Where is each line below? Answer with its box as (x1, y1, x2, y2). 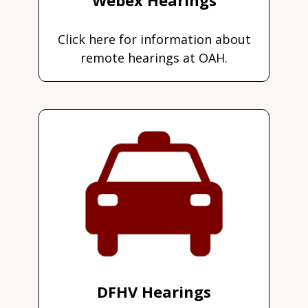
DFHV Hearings (97, 280, 211, 302)
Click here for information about (57, 30, 251, 47)
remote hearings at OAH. (80, 49, 228, 66)
